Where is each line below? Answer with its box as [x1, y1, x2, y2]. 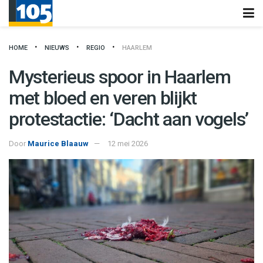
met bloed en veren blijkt [9, 87, 197, 109]
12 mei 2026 [107, 139, 148, 148]
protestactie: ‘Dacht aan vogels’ [9, 108, 249, 130]
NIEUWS [45, 44, 69, 52]
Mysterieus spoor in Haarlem [9, 66, 231, 88]
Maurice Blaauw [28, 139, 89, 148]
